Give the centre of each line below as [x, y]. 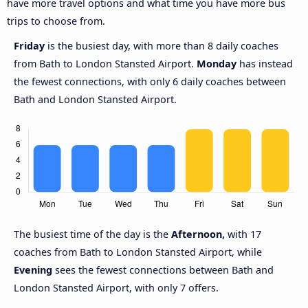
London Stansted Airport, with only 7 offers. [116, 287]
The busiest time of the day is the [92, 234]
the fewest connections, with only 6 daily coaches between [150, 81]
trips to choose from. [56, 21]
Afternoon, [198, 234]
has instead [265, 63]
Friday [31, 45]
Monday [217, 63]
